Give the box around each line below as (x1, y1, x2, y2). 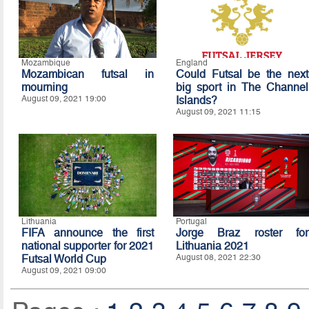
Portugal (175, 217, 207, 226)
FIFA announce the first (21, 226, 154, 239)
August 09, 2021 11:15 (175, 107, 261, 117)
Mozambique (21, 58, 70, 68)
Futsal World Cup (21, 252, 106, 266)
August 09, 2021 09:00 (21, 266, 106, 275)
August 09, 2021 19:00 (21, 94, 106, 103)
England (175, 58, 208, 68)
